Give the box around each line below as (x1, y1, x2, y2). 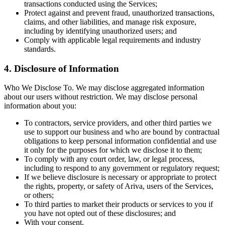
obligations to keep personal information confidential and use (24, 137, 216, 146)
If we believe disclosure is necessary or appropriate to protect (24, 173, 216, 182)
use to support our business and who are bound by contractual (24, 128, 219, 137)
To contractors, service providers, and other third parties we (24, 119, 211, 128)
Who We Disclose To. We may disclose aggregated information (4, 83, 204, 92)
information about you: (4, 101, 76, 110)
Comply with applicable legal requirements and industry (24, 36, 201, 45)
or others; (24, 191, 54, 200)
